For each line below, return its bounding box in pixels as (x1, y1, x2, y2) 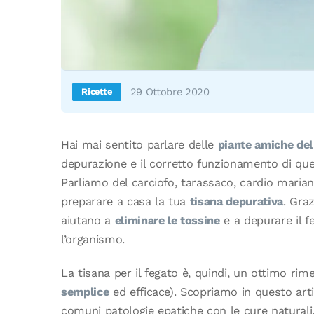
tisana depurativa (189, 195, 283, 209)
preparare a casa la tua (61, 195, 190, 209)
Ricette (81, 86, 112, 97)
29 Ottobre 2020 (130, 85, 210, 98)
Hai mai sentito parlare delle (61, 138, 218, 152)
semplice (61, 285, 109, 299)
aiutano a (61, 214, 115, 228)
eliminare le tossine (114, 214, 220, 228)
